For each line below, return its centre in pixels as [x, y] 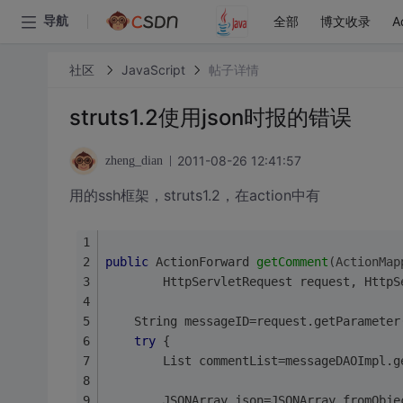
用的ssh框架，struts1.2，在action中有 [194, 195]
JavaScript [153, 69]
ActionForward [202, 261]
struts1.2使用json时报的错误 [210, 117]
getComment [292, 261]
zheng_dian [134, 161]
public [126, 261]
